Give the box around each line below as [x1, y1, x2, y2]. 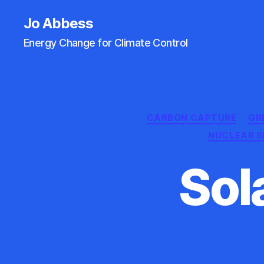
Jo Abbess [24, 15, 94, 32]
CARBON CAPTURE [146, 112, 237, 123]
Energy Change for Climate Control [24, 37, 188, 49]
